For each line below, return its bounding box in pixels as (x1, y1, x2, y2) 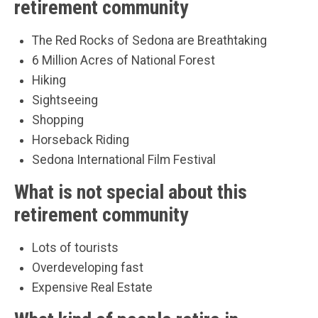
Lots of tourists (32, 240, 119, 255)
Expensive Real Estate (32, 280, 153, 295)
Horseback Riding (32, 132, 129, 147)
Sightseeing (32, 92, 98, 107)
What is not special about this (14, 180, 247, 204)
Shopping (32, 112, 84, 127)
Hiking (32, 72, 66, 87)
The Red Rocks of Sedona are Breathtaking (32, 33, 267, 48)
